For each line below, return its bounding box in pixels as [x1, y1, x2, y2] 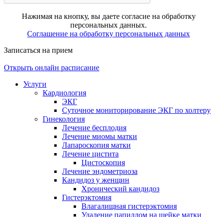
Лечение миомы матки [62, 132, 137, 140]
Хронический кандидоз [81, 184, 159, 193]
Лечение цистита [62, 149, 119, 158]
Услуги [23, 79, 46, 88]
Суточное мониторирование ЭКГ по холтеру [62, 106, 211, 114]
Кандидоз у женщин [62, 175, 129, 184]
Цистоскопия [81, 158, 125, 167]
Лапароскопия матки [62, 140, 131, 149]
